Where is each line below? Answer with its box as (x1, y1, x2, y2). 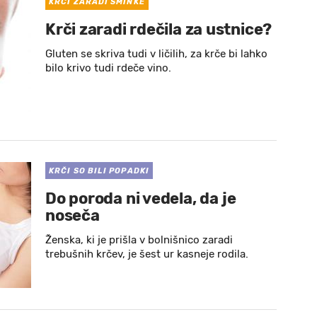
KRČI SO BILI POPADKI (49, 166, 149, 175)
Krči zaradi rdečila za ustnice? (45, 20, 272, 39)
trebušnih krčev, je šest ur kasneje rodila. (45, 248, 248, 260)
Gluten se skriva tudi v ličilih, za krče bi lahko (45, 47, 267, 60)
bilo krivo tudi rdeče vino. (45, 62, 171, 74)
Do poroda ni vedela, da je (45, 189, 236, 208)
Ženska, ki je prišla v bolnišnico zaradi (45, 234, 233, 246)
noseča (45, 206, 100, 225)
